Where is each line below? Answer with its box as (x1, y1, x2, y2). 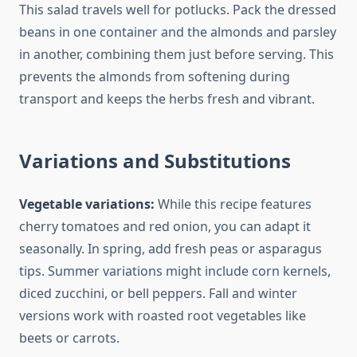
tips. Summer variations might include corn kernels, (19, 262, 331, 280)
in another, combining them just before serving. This (19, 45, 334, 64)
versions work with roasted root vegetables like (19, 307, 306, 325)
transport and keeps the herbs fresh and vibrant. (19, 90, 315, 108)
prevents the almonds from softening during (19, 68, 290, 86)
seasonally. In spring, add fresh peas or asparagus (19, 240, 322, 258)
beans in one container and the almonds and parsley (19, 23, 336, 41)
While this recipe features (155, 195, 312, 214)
